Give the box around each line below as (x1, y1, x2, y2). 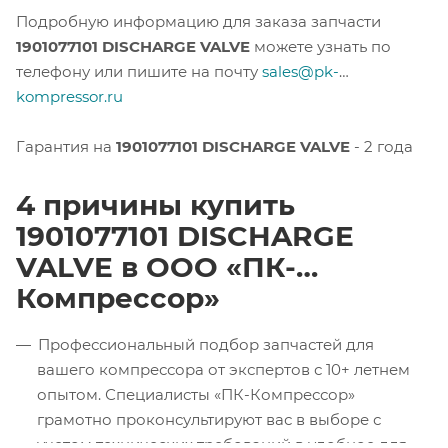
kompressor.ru (16, 86, 123, 106)
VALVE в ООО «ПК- (16, 249, 296, 284)
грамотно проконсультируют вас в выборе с (37, 409, 381, 429)
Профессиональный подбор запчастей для (38, 334, 374, 354)
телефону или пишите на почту (16, 61, 262, 81)
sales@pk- (262, 61, 339, 81)
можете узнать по (250, 36, 391, 56)
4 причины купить (16, 187, 295, 222)
